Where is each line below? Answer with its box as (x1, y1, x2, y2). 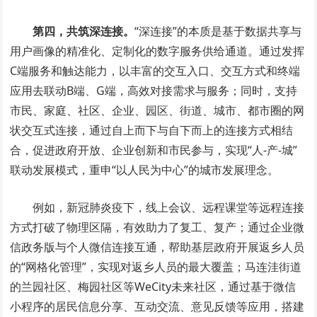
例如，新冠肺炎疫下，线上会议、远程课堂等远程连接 (33, 199, 305, 215)
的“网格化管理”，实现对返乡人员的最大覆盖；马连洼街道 (10, 258, 302, 275)
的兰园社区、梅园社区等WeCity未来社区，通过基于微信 (10, 278, 296, 294)
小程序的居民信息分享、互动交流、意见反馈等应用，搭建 (10, 298, 305, 314)
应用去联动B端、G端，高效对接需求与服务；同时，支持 (10, 82, 298, 98)
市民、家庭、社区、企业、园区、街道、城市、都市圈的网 (10, 102, 305, 118)
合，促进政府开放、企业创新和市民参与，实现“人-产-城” (10, 142, 298, 158)
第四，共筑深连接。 (33, 23, 135, 39)
